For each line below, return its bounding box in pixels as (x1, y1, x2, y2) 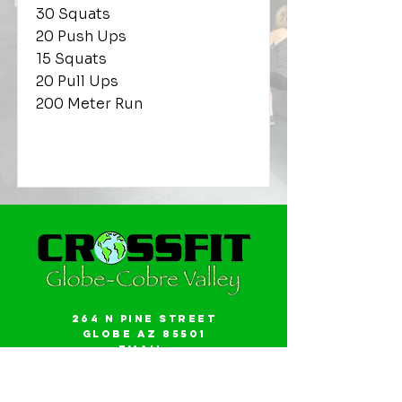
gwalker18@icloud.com (46, 358, 242, 371)
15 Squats (36, 49, 107, 68)
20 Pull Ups (36, 72, 118, 91)
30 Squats (36, 4, 110, 23)
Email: (118, 343, 170, 355)
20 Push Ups (36, 27, 127, 46)
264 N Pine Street (71, 312, 217, 325)
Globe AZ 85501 (82, 328, 206, 340)
